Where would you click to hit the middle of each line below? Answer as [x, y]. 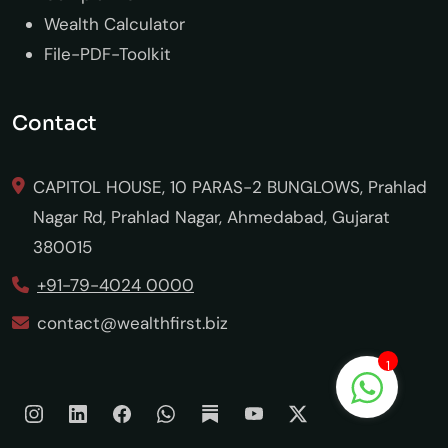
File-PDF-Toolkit [107, 53]
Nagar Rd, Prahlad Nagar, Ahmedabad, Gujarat [211, 216]
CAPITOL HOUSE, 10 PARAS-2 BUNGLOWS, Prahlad [230, 186]
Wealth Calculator [114, 23]
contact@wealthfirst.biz [132, 322]
